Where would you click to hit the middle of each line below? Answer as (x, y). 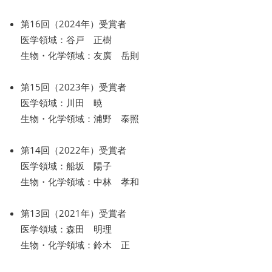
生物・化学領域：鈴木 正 (75, 244)
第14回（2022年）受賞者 (73, 150)
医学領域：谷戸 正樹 (66, 39)
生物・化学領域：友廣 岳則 (80, 55)
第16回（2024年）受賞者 (73, 23)
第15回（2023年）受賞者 (73, 87)
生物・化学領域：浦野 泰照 (80, 118)
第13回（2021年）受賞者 (73, 213)
